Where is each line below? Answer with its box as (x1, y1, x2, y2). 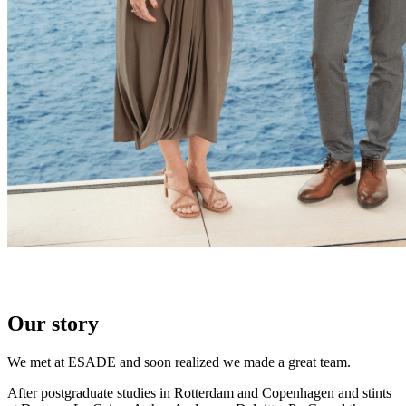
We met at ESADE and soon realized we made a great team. (7, 353, 351, 370)
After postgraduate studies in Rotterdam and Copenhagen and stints (7, 384, 391, 401)
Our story (7, 312, 99, 335)
